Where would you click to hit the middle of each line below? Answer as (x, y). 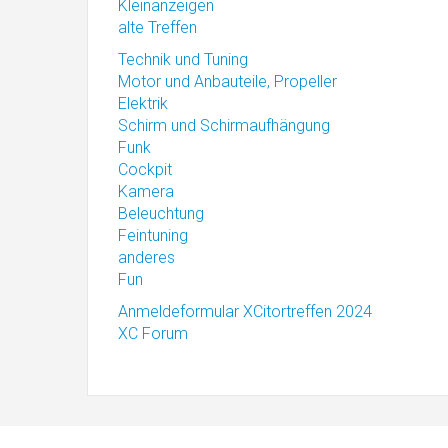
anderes (146, 257)
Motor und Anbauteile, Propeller (227, 81)
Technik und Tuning (183, 59)
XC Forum (153, 333)
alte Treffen (157, 27)
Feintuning (153, 235)
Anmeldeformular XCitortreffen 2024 (245, 311)
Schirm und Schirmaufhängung (224, 125)
